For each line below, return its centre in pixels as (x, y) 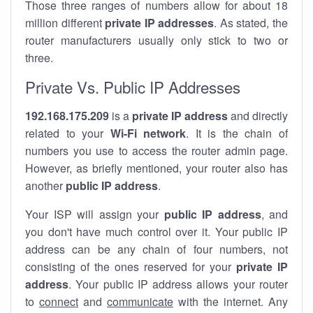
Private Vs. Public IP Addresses (133, 87)
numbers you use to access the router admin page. (156, 151)
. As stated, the (251, 23)
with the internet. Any (231, 301)
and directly (258, 116)
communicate (140, 301)
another (45, 185)
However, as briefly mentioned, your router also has (156, 168)
